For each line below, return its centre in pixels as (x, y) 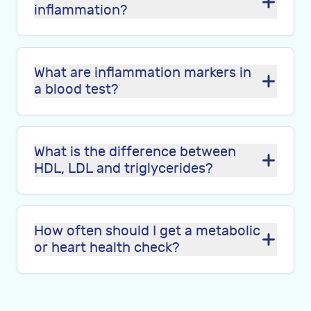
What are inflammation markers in (143, 73)
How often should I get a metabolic (147, 231)
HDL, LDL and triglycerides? (123, 168)
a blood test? (76, 89)
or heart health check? (107, 247)
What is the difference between (135, 152)
